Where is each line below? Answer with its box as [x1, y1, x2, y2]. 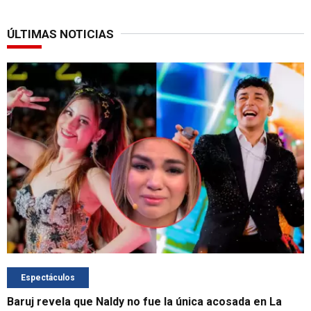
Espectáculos [21, 273, 75, 283]
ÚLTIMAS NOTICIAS [7, 26, 114, 41]
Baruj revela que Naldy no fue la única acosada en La [7, 295, 282, 309]
